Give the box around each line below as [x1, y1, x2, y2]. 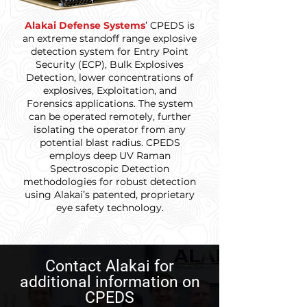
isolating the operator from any [34, 123, 186, 136]
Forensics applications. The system [26, 97, 193, 110]
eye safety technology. [56, 201, 164, 214]
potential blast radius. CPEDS [39, 136, 180, 149]
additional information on [19, 273, 200, 291]
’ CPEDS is [145, 19, 195, 32]
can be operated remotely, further [28, 110, 191, 123]
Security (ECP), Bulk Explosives [36, 58, 184, 71]
